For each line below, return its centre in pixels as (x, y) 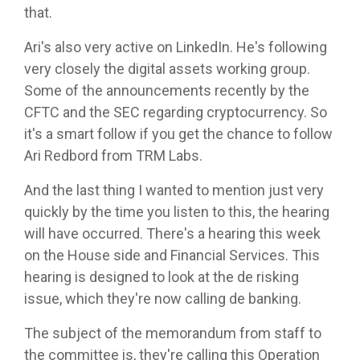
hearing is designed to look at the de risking (162, 277)
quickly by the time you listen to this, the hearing (177, 212)
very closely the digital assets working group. (167, 69)
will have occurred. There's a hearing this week (172, 234)
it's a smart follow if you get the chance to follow (178, 134)
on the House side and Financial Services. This (172, 256)
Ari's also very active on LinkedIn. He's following (176, 47)
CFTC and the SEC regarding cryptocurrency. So (176, 112)
